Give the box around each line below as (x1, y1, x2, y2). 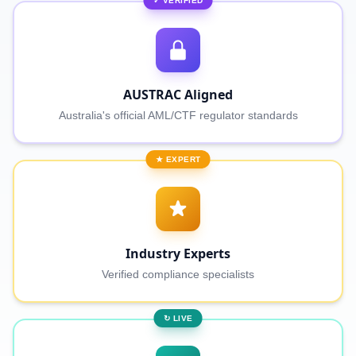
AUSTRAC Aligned (123, 86, 233, 103)
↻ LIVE (163, 314, 193, 323)
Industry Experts (126, 245, 230, 262)
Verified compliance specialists (102, 268, 254, 281)
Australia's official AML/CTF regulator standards (58, 109, 298, 122)
